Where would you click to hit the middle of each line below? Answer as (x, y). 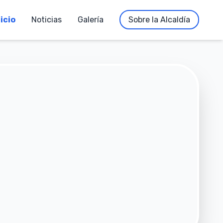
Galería (91, 20)
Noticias (47, 20)
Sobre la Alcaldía (159, 20)
